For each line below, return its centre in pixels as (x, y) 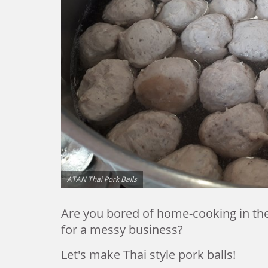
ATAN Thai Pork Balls (102, 179)
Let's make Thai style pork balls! (148, 254)
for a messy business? (124, 229)
